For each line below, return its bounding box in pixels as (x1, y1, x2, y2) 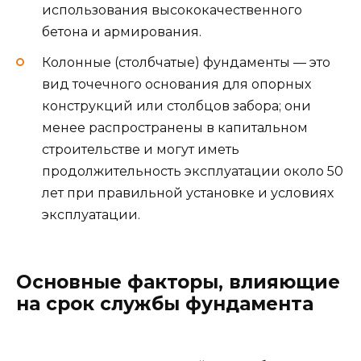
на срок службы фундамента (16, 293, 313, 315)
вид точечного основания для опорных (42, 76, 311, 92)
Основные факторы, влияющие (16, 271, 340, 293)
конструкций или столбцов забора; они (42, 98, 311, 114)
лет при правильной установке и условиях (42, 185, 334, 201)
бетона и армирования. (42, 23, 201, 39)
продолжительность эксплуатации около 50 (42, 163, 343, 179)
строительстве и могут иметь (42, 141, 239, 157)
